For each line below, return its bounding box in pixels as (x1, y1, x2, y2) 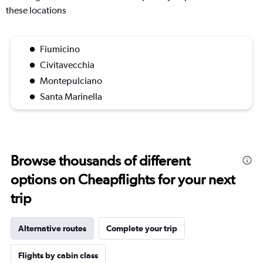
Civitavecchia (40, 59, 95, 71)
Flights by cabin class (18, 251, 98, 261)
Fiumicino (40, 43, 80, 55)
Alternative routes (18, 224, 86, 234)
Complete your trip (106, 224, 177, 234)
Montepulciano (40, 75, 102, 87)
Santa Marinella (40, 91, 102, 103)
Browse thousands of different (11, 152, 190, 170)
